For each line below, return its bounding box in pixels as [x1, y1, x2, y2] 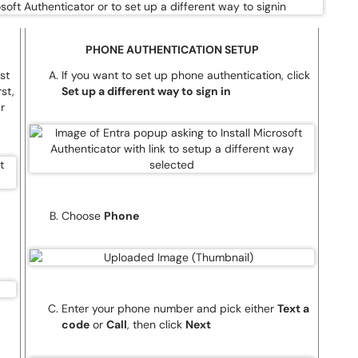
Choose [62, 209, 104, 223]
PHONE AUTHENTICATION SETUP [85, 42, 259, 57]
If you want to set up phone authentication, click [62, 68, 310, 82]
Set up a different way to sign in [62, 84, 231, 98]
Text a [277, 301, 309, 316]
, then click [127, 317, 185, 332]
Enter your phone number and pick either [62, 301, 277, 316]
